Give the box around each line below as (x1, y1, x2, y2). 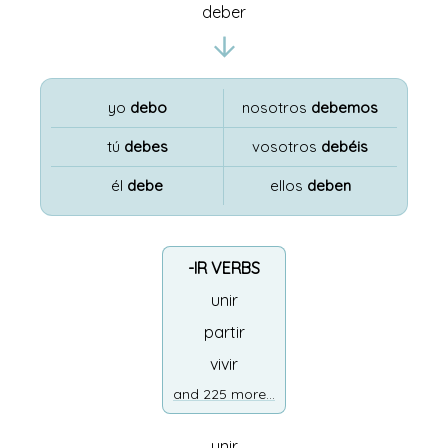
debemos (311, 98, 379, 117)
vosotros (252, 137, 322, 156)
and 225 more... (173, 385, 275, 403)
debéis (321, 137, 369, 156)
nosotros (242, 98, 312, 117)
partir (203, 322, 245, 342)
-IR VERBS (188, 258, 260, 278)
